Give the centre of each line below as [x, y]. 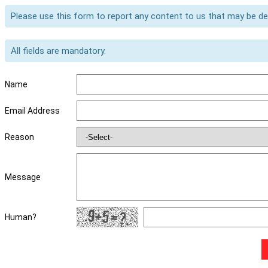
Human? [21, 217]
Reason [19, 137]
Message [23, 177]
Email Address [32, 111]
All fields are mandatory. [58, 51]
